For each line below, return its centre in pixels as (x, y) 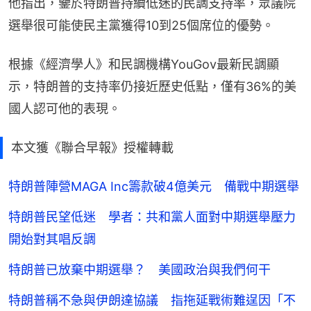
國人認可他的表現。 (65, 108)
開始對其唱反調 (52, 239)
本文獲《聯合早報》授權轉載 (92, 147)
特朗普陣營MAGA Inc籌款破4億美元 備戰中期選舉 (154, 186)
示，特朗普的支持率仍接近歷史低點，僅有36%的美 (152, 86)
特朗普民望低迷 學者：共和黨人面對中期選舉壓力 (152, 217)
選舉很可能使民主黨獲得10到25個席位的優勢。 (141, 25)
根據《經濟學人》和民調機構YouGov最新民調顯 (144, 64)
